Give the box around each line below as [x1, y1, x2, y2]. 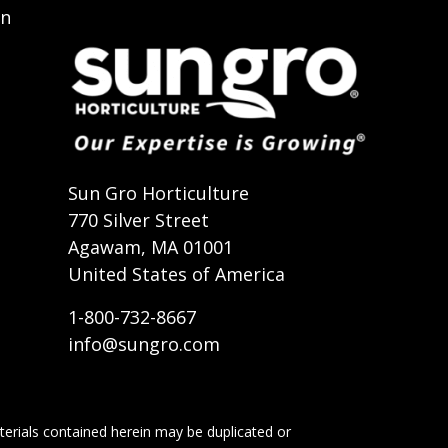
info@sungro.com [68, 332, 220, 357]
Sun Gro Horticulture [68, 181, 249, 206]
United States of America [68, 262, 285, 287]
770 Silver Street [68, 208, 209, 233]
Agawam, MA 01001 [68, 235, 233, 260]
